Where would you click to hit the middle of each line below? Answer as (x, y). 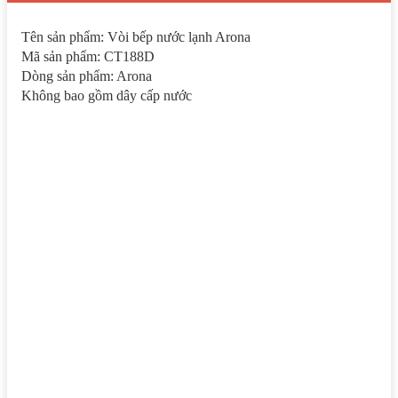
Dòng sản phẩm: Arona (87, 76)
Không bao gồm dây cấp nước (107, 95)
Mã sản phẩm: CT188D (88, 56)
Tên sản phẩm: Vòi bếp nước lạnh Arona (136, 36)
